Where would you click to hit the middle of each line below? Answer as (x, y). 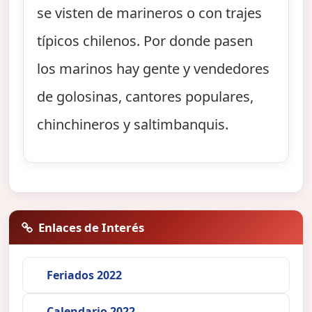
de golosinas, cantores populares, (146, 97)
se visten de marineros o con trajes (150, 13)
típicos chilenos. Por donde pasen (145, 41)
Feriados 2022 (84, 275)
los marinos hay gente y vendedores (154, 69)
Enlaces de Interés (92, 227)
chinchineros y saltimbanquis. (133, 125)
